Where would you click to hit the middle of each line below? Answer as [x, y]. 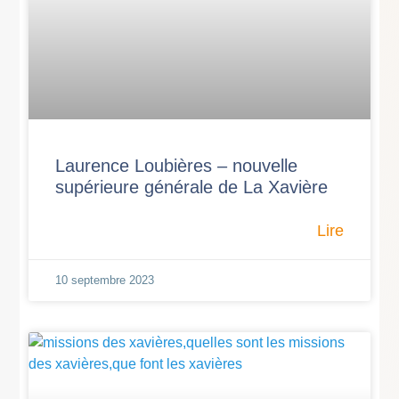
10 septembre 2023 [105, 280]
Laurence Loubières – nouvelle [177, 165]
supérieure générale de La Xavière [192, 187]
